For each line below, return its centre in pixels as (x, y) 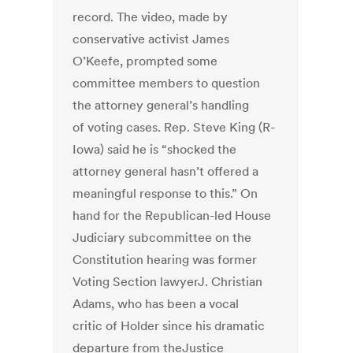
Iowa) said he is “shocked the (155, 149)
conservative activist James (151, 39)
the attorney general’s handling (161, 105)
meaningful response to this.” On (165, 193)
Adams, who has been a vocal (156, 304)
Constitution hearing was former (165, 260)
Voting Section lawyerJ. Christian (168, 282)
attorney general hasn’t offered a (166, 171)
